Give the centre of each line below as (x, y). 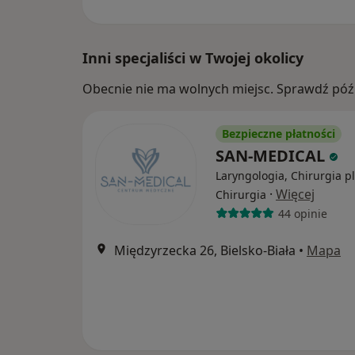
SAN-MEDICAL (272, 156)
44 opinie (302, 213)
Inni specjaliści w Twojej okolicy (193, 58)
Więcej (295, 194)
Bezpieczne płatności (279, 134)
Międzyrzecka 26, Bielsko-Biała (205, 250)
